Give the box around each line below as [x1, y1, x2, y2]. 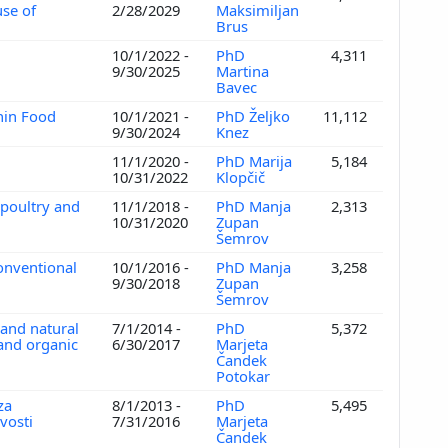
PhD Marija [216, 150, 292, 171]
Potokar [216, 365, 274, 386]
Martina [216, 60, 269, 81]
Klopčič [216, 166, 269, 187]
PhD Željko [216, 105, 290, 126]
